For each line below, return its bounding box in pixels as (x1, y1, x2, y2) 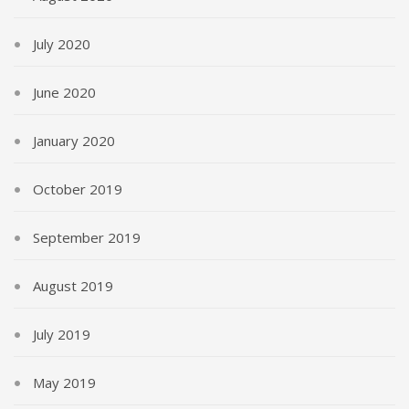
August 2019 (33, 277, 113, 296)
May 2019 (33, 373, 96, 393)
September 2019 (33, 228, 141, 247)
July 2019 (33, 325, 90, 344)
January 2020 (33, 131, 115, 151)
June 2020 (33, 83, 96, 102)
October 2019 (33, 180, 122, 199)
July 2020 (33, 35, 90, 54)
